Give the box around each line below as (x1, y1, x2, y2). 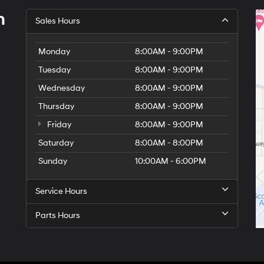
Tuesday (38, 64, 71, 75)
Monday (38, 46, 70, 57)
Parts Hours (35, 210, 80, 220)
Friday (45, 119, 71, 130)
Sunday (38, 156, 67, 166)
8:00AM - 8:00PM (135, 137, 203, 148)
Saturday (38, 137, 74, 148)
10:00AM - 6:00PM (135, 156, 206, 166)
